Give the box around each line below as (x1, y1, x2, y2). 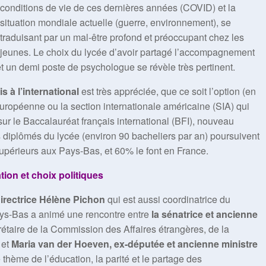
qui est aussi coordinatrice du (105, 192, 230, 206)
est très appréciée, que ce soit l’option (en (79, 84, 256, 98)
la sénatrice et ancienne (151, 207, 258, 221)
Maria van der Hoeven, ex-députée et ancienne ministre (11, 237, 258, 251)
